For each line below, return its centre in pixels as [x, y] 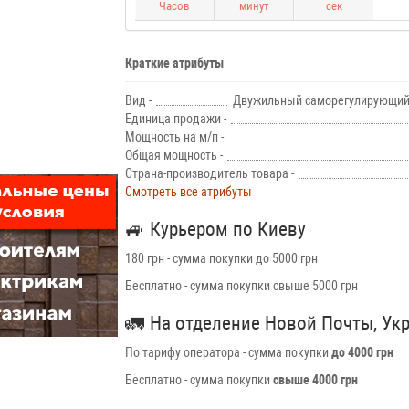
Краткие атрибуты [174, 63]
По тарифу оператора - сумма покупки [228, 353]
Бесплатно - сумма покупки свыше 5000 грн [242, 286]
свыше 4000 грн [316, 380]
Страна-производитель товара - [209, 174]
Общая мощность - [173, 156]
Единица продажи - [175, 119]
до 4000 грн [362, 353]
